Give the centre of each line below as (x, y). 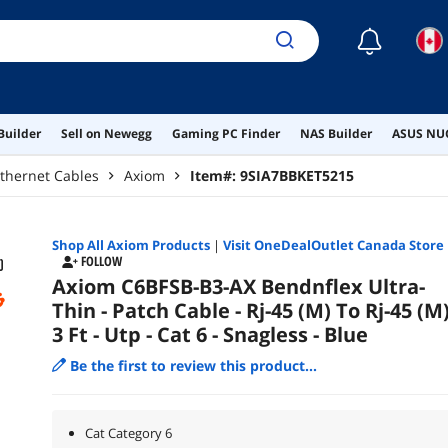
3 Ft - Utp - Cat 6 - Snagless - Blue (209, 334)
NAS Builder (335, 133)
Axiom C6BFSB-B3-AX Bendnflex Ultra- (238, 286)
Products (179, 244)
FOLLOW (101, 261)
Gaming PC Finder (225, 133)
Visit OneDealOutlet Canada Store (333, 244)
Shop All (79, 244)
